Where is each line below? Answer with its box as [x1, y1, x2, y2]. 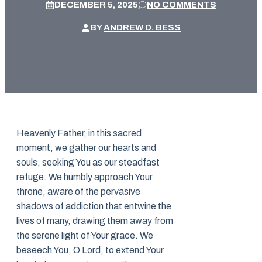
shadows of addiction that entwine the [16, 201, 171, 212]
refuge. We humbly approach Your [16, 172, 153, 182]
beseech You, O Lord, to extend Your [16, 245, 164, 256]
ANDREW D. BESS [104, 23, 181, 33]
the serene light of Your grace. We [16, 230, 153, 241]
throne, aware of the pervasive [16, 187, 140, 197]
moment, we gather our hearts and [16, 143, 156, 153]
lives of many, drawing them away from [16, 216, 173, 226]
